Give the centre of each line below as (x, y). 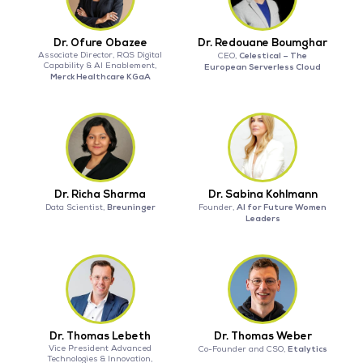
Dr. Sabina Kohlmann (263, 195)
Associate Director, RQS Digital (100, 56)
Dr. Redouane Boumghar (263, 43)
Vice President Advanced (100, 349)
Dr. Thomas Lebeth (100, 337)
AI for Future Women (282, 207)
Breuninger (131, 207)
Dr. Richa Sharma (100, 195)
